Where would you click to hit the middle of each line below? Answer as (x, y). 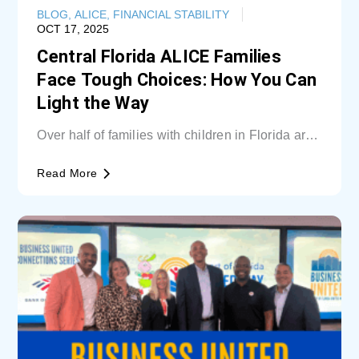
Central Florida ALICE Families (159, 56)
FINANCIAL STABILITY (171, 14)
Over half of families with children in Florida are (175, 135)
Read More (67, 173)
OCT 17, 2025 (73, 28)
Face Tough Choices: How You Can (177, 79)
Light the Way (93, 103)
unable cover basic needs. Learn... (138, 151)
